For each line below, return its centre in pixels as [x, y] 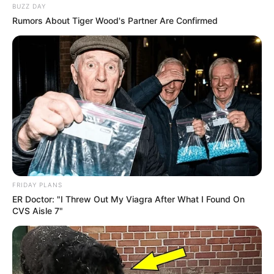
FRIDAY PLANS [37, 185]
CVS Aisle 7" [38, 211]
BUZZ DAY [29, 6]
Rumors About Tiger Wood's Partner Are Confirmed [115, 21]
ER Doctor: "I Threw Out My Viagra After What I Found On [128, 199]
